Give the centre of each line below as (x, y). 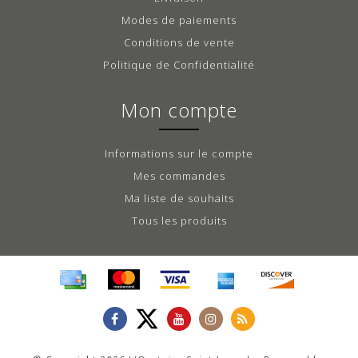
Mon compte (179, 109)
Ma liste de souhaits (179, 198)
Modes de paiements (179, 20)
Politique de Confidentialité (179, 64)
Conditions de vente (179, 42)
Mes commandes (179, 175)
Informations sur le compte (179, 153)
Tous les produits (179, 220)
